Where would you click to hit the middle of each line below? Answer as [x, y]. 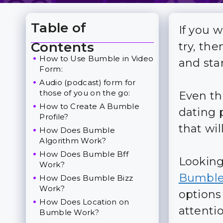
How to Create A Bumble [89, 106]
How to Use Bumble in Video [97, 58]
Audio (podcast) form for [88, 82]
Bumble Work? [69, 212]
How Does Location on [84, 202]
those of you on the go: [85, 93]
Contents [63, 47]
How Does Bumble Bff [84, 154]
